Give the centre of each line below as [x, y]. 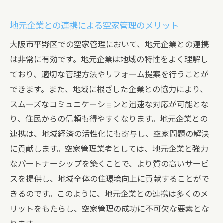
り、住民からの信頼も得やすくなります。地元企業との [109, 119]
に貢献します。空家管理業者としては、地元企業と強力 [109, 149]
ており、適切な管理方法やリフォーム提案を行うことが [109, 74]
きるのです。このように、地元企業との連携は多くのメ [109, 194]
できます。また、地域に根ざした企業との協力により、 [109, 89]
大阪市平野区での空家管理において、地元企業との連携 [109, 45]
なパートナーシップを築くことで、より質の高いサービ [109, 164]
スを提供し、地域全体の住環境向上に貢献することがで [110, 179]
